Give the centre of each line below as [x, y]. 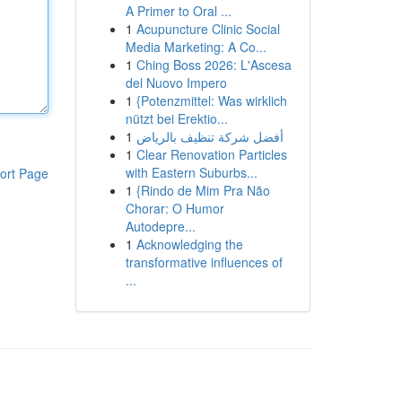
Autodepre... [160, 226]
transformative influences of [204, 262]
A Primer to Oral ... [178, 11]
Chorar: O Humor [175, 208]
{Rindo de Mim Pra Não [203, 190]
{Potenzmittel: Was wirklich [211, 100]
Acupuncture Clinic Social [208, 29]
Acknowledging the [189, 244]
